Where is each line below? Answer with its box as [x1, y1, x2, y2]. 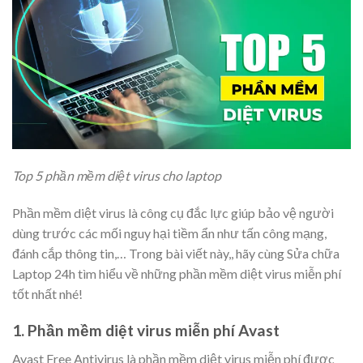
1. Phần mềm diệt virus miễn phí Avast [12, 321, 280, 340]
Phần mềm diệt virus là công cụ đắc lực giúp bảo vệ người [12, 205, 334, 221]
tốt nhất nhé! [12, 286, 83, 302]
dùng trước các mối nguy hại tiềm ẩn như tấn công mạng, [12, 225, 327, 241]
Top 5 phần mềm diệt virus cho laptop [12, 168, 221, 184]
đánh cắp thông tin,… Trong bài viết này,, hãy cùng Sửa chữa [12, 246, 340, 262]
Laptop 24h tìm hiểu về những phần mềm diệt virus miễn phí [12, 266, 341, 282]
